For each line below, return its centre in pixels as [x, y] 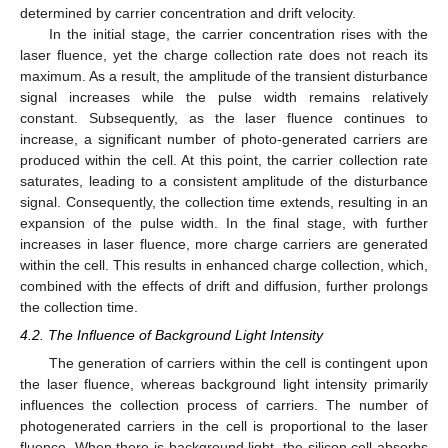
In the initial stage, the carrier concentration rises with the [238, 34]
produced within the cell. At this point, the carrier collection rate [224, 160]
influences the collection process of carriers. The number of [224, 405]
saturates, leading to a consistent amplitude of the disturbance [224, 181]
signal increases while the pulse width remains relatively [224, 97]
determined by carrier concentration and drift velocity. [188, 13]
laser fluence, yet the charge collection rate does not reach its [224, 55]
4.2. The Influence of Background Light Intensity [171, 335]
